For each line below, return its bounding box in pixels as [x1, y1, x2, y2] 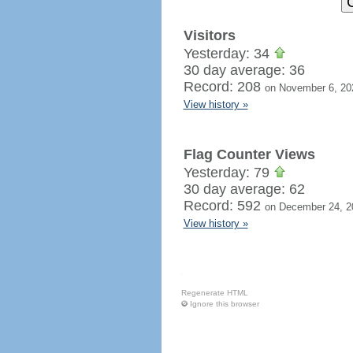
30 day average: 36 [183, 62, 305, 78]
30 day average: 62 [183, 181, 305, 197]
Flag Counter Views [183, 147, 315, 162]
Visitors [183, 28, 236, 43]
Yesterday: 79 [183, 165, 273, 180]
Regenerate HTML [180, 288, 248, 297]
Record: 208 [183, 79, 265, 95]
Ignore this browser [189, 299, 259, 308]
